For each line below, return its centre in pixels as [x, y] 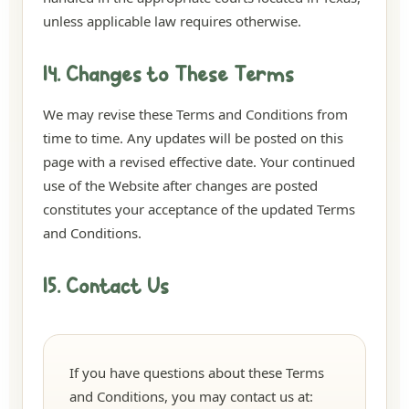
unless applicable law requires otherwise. [172, 21]
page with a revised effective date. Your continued [199, 162]
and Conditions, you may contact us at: [191, 396]
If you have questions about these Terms [197, 372]
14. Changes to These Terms [168, 76]
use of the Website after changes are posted [180, 185]
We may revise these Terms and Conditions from [195, 114]
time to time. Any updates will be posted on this [193, 138]
